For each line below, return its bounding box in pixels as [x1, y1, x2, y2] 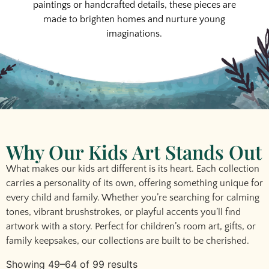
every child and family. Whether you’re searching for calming [6, 192, 259, 204]
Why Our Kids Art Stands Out [6, 139, 262, 165]
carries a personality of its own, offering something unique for [6, 178, 263, 189]
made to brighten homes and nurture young [43, 14, 226, 25]
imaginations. [106, 28, 163, 39]
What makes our [6, 163, 78, 175]
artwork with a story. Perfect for [6, 221, 141, 232]
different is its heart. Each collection [109, 163, 259, 175]
